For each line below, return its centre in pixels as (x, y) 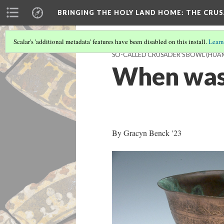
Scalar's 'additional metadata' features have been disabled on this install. (111, 41)
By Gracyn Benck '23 (147, 133)
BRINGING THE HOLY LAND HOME (119, 12)
